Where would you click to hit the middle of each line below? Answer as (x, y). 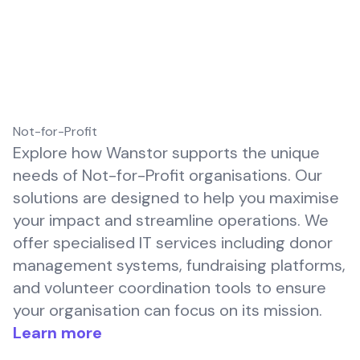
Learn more (57, 333)
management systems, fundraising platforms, (179, 265)
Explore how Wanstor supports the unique (166, 153)
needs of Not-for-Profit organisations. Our (168, 175)
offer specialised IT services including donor (173, 243)
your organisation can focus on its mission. (168, 310)
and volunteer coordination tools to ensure (170, 288)
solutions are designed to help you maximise (176, 198)
